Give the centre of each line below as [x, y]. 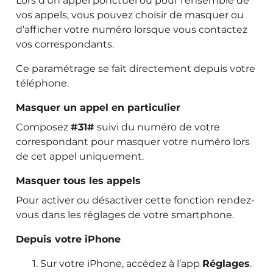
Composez [44, 127]
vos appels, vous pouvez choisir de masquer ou [130, 15]
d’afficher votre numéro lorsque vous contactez [132, 30]
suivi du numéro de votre [158, 127]
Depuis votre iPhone [69, 239]
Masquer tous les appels [79, 181]
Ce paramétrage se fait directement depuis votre [136, 69]
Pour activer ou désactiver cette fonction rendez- [136, 200]
